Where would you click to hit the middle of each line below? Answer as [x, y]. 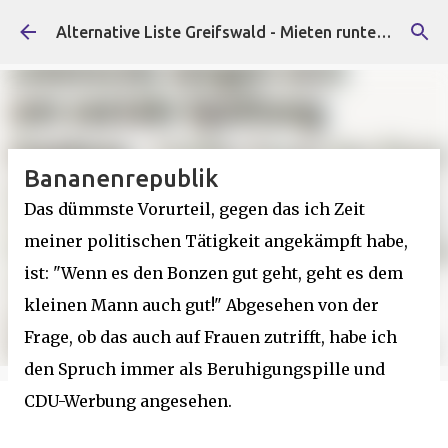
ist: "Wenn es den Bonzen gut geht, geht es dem [213, 273]
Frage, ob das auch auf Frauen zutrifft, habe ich [210, 337]
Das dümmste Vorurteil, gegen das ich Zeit [194, 209]
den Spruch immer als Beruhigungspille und [204, 369]
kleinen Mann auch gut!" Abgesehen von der [201, 305]
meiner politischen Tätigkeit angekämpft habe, [216, 241]
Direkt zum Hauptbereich [224, 25]
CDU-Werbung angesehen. [128, 401]
